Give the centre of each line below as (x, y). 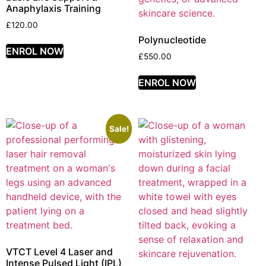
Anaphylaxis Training (53, 8)
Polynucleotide (172, 39)
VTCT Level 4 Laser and (59, 252)
